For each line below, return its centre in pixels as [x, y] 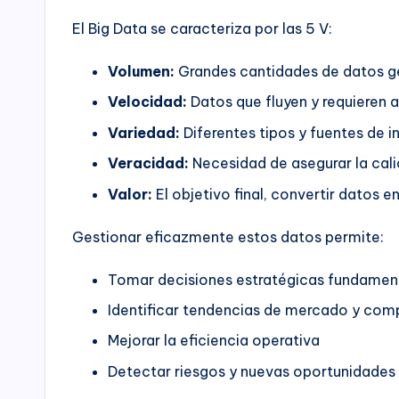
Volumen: [141, 71]
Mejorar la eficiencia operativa [214, 341]
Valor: [130, 194]
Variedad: [144, 132]
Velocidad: [147, 102]
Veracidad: [148, 163]
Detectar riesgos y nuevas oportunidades [252, 371]
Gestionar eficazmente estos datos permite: [228, 236]
